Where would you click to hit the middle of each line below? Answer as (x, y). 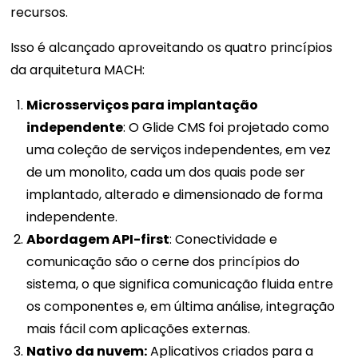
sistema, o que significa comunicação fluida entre (180, 284)
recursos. (40, 13)
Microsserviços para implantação (143, 105)
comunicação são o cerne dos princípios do (163, 262)
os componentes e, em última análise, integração (181, 307)
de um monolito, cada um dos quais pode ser (166, 173)
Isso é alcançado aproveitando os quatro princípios (172, 48)
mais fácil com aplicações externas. (139, 329)
